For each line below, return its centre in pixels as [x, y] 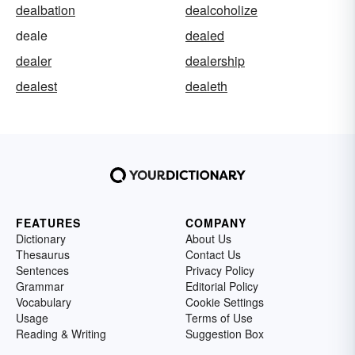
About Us [208, 238]
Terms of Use [219, 317]
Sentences [42, 270]
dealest [36, 86]
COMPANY [216, 222]
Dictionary [41, 238]
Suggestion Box [225, 333]
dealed [205, 35]
